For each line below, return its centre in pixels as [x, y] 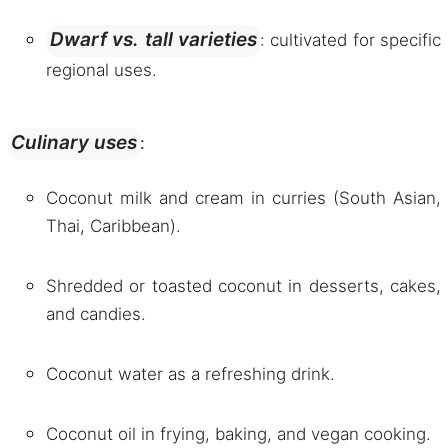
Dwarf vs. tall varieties [153, 39]
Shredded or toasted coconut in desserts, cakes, [243, 286]
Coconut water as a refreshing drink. [190, 374]
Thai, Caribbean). [113, 226]
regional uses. [101, 70]
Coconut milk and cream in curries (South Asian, [243, 198]
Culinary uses [74, 142]
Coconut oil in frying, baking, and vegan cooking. [238, 434]
